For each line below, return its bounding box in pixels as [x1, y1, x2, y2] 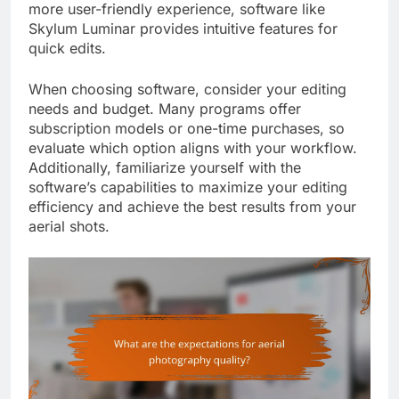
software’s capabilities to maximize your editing [28, 178, 347, 197]
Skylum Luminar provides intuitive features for [28, 20, 338, 38]
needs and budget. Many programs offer [28, 100, 301, 118]
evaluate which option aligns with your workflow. [28, 139, 357, 158]
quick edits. [28, 39, 106, 58]
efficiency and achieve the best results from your [28, 198, 356, 216]
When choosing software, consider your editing [28, 80, 346, 99]
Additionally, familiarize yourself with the [28, 159, 301, 177]
